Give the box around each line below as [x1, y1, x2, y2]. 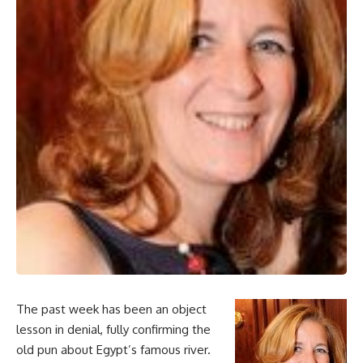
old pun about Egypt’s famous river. [16, 342, 211, 358]
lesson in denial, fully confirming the [16, 322, 211, 338]
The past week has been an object [16, 301, 207, 318]
